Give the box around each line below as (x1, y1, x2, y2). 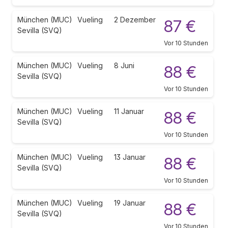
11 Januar (114, 106, 144, 116)
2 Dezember (114, 15, 156, 24)
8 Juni (114, 61, 134, 70)
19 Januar (114, 198, 146, 207)
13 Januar (114, 152, 146, 161)
